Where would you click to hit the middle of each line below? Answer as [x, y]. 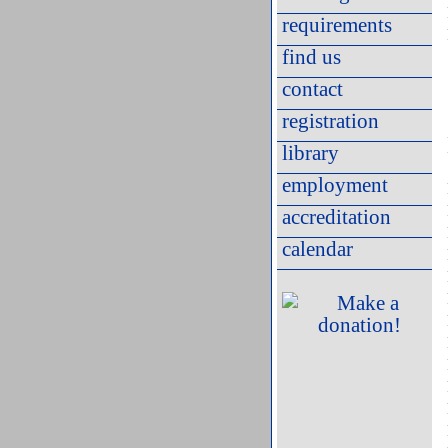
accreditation [336, 217]
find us [311, 57]
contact [312, 89]
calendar [317, 249]
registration [330, 121]
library [310, 153]
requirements [337, 25]
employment [335, 185]
